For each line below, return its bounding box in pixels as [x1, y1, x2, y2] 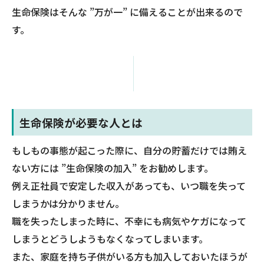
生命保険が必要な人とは [19, 114, 143, 130]
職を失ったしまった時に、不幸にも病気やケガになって [12, 213, 246, 228]
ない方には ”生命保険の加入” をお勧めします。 [12, 160, 213, 175]
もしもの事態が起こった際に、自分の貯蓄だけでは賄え [12, 143, 247, 157]
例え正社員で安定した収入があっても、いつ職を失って [12, 178, 246, 193]
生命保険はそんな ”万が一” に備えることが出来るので [12, 4, 243, 19]
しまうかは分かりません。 [12, 196, 124, 210]
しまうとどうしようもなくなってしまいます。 [12, 231, 208, 246]
